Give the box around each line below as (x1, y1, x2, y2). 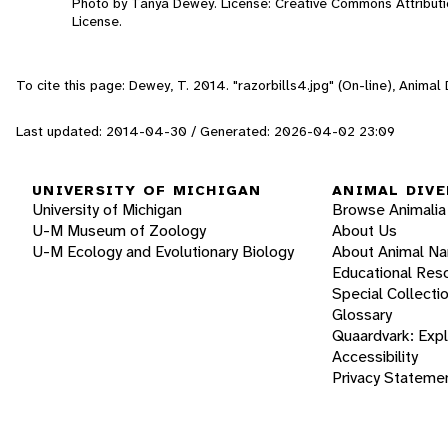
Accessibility (332, 346, 418, 368)
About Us (332, 220, 397, 242)
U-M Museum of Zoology (32, 220, 206, 242)
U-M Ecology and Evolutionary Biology (32, 241, 294, 263)
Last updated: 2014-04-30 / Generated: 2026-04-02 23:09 (16, 121, 395, 140)
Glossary (332, 304, 392, 326)
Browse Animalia (332, 199, 446, 221)
